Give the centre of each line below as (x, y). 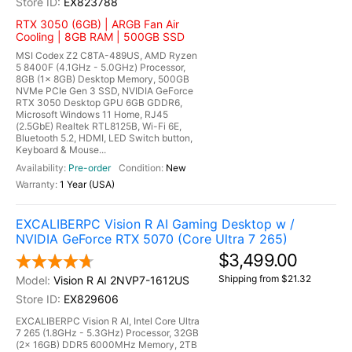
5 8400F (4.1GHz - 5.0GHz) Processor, (101, 67)
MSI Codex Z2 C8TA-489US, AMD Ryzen (106, 55)
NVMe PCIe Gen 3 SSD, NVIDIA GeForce (104, 91)
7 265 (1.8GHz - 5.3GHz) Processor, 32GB (107, 333)
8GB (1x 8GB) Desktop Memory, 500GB (103, 79)
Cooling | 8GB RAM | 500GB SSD (100, 37)
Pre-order (90, 168)
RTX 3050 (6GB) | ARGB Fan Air (97, 24)
